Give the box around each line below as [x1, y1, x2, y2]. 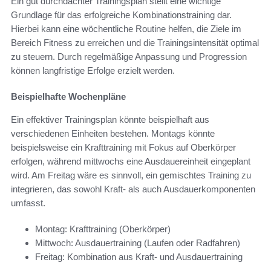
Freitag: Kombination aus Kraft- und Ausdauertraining [35, 252, 243, 263]
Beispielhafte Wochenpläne [11, 91, 126, 102]
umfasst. [11, 198, 45, 209]
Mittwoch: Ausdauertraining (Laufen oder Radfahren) [35, 238, 240, 249]
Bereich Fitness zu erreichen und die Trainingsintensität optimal [11, 38, 259, 48]
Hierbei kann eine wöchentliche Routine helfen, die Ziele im [11, 24, 241, 34]
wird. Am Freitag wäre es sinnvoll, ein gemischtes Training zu [11, 170, 251, 181]
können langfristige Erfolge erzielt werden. [11, 65, 175, 76]
